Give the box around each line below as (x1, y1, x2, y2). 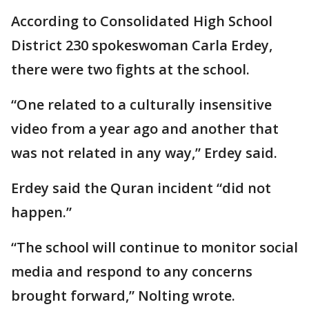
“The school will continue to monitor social (11, 238, 298, 257)
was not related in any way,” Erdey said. (11, 143, 277, 163)
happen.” (11, 203, 72, 222)
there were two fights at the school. (11, 60, 250, 79)
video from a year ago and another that (11, 119, 279, 139)
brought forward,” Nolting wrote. (11, 286, 235, 306)
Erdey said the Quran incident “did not (11, 179, 271, 198)
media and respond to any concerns (11, 262, 252, 281)
